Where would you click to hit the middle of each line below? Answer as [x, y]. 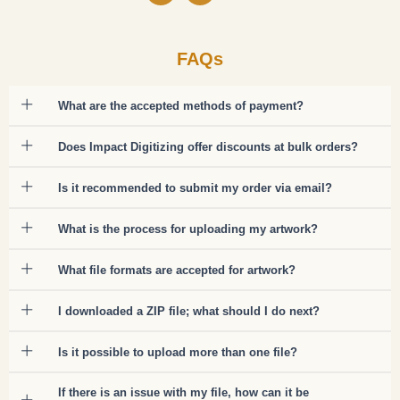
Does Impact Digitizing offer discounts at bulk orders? [208, 146]
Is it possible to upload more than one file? [178, 352]
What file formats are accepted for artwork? [177, 270]
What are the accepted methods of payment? [181, 105]
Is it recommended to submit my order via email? [195, 187]
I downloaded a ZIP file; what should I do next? [189, 311]
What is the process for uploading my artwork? [188, 229]
